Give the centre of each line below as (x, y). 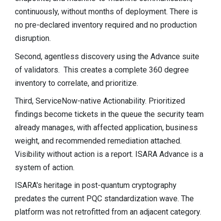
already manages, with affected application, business (106, 127)
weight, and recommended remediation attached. (98, 141)
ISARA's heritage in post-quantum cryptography (96, 185)
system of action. (45, 167)
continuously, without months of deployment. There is (106, 12)
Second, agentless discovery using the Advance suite (107, 56)
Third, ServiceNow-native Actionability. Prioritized (100, 101)
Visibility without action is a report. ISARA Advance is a (109, 154)
